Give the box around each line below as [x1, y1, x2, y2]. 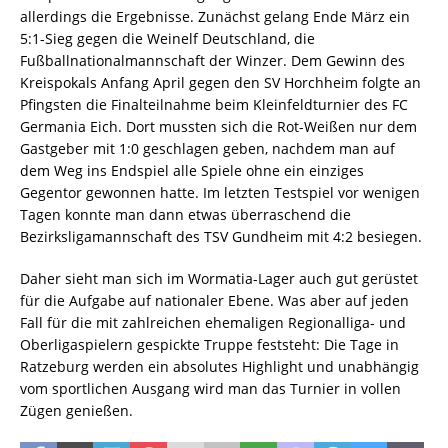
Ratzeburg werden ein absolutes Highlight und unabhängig [20, 357, 419, 377]
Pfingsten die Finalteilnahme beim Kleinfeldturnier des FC [20, 95, 408, 115]
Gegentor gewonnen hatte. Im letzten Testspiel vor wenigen [20, 183, 420, 203]
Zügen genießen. [20, 401, 133, 421]
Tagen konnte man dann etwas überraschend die [20, 205, 351, 225]
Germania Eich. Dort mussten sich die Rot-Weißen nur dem [20, 117, 417, 137]
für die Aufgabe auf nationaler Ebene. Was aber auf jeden [20, 291, 409, 311]
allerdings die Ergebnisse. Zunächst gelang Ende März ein [20, 7, 410, 27]
